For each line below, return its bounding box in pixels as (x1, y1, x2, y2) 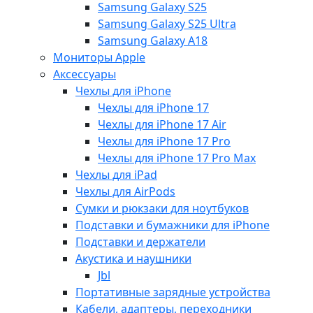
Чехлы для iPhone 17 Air (98, 116, 226, 132)
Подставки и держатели (75, 233, 205, 249)
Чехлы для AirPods (75, 183, 175, 199)
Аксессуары (53, 66, 116, 82)
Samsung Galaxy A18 (98, 32, 208, 48)
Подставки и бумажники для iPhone (75, 217, 270, 233)
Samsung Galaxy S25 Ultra (98, 15, 236, 31)
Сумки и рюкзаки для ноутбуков (75, 200, 249, 216)
